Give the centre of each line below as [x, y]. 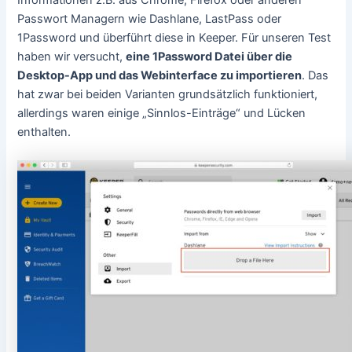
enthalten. [44, 132]
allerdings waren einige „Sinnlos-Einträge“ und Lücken [162, 114]
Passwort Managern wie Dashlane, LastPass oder [150, 19]
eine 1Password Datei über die [209, 57]
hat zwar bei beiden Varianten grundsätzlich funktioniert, [168, 95]
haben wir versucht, [72, 57]
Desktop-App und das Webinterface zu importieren [160, 76]
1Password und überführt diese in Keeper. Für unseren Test [174, 38]
